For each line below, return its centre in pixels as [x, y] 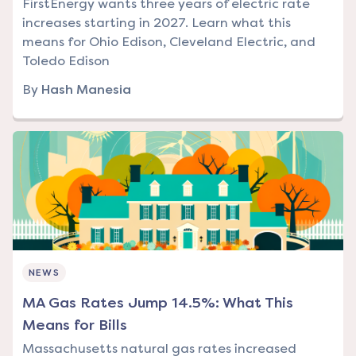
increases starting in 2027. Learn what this [157, 23]
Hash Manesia [86, 90]
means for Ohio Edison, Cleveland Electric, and [169, 42]
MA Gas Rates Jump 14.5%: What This [158, 303]
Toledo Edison [66, 61]
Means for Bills [75, 325]
